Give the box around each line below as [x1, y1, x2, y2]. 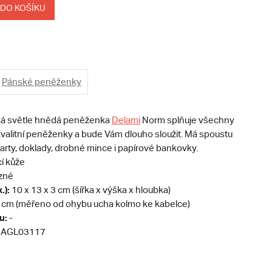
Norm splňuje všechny [140, 115, 234, 126]
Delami [111, 115, 140, 126]
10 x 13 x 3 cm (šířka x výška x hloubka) [9, 185, 171, 195]
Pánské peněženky [1, 76, 81, 87]
